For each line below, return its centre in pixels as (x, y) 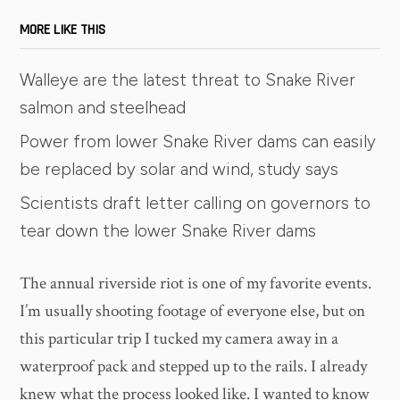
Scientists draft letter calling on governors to (196, 203)
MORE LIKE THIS (63, 29)
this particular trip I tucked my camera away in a (179, 339)
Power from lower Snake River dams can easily (198, 141)
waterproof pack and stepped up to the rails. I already (194, 367)
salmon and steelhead (103, 107)
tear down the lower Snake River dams (168, 230)
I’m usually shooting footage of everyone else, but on (193, 312)
